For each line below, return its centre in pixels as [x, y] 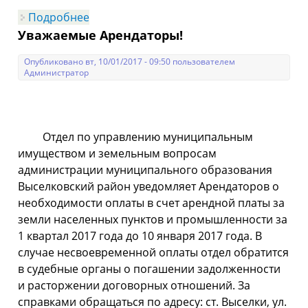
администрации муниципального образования [145, 170]
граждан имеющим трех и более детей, [195, 28]
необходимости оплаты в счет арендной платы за [152, 203]
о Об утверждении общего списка [180, 17]
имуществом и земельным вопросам [118, 153]
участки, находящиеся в [154, 61]
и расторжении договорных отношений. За [134, 285]
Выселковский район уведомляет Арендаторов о [149, 186]
